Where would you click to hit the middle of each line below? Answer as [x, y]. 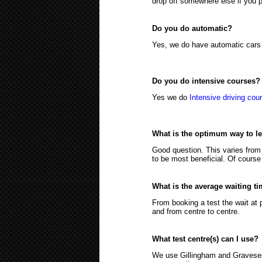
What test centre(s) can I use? [205, 239]
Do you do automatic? [192, 28]
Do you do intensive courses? [206, 81]
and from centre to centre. [196, 211]
